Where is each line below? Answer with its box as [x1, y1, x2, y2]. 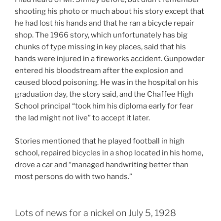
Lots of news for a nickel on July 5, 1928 [15, 208, 176, 219]
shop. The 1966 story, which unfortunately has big [15, 31, 187, 40]
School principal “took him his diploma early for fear [15, 102, 193, 111]
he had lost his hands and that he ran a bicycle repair [15, 19, 194, 28]
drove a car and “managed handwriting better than [15, 160, 188, 169]
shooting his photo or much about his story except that [15, 7, 204, 16]
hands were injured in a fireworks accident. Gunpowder [15, 54, 205, 64]
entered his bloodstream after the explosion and [15, 66, 183, 75]
